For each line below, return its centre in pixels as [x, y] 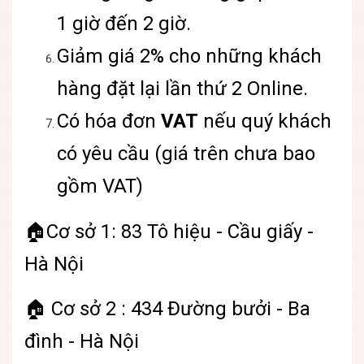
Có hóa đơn [109, 121]
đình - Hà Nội [82, 342]
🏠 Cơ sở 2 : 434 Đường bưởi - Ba [167, 309]
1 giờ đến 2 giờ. [124, 24]
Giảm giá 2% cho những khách [189, 56]
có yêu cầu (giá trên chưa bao [186, 154]
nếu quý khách [265, 121]
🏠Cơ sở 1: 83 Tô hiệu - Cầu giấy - [169, 232]
